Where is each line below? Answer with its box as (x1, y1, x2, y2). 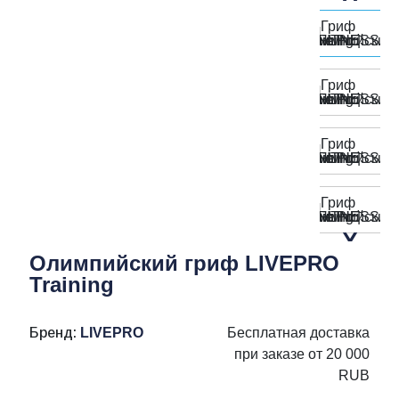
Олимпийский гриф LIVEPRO (29, 251, 339, 275)
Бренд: (29, 325, 80, 340)
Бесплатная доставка (227, 325, 370, 340)
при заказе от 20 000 (234, 346, 370, 362)
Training (29, 273, 114, 297)
